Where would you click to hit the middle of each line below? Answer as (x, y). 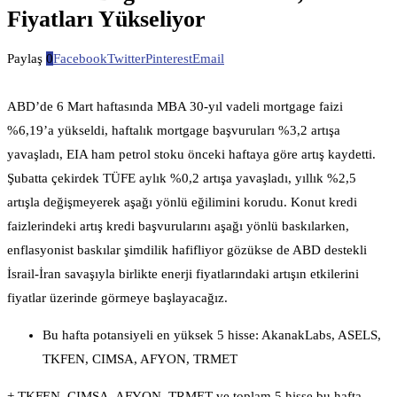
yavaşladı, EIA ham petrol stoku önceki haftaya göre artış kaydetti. (191, 155)
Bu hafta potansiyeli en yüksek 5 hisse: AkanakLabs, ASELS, (212, 335)
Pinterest (169, 59)
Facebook (80, 59)
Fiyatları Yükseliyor (106, 19)
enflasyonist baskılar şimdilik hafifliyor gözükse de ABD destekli (187, 250)
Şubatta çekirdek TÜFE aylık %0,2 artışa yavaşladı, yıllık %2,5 (182, 179)
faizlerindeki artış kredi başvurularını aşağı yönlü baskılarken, (178, 226)
